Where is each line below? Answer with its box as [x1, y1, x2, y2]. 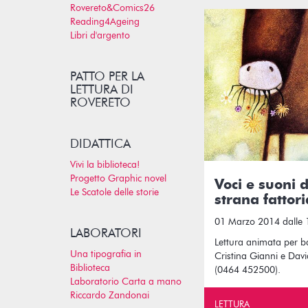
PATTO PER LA [70, 70, 144, 83]
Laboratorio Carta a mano [70, 276, 181, 287]
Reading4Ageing [70, 16, 140, 27]
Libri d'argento [70, 30, 130, 41]
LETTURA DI [70, 83, 133, 96]
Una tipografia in [70, 249, 142, 259]
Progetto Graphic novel [70, 173, 166, 184]
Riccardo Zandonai [70, 290, 149, 300]
